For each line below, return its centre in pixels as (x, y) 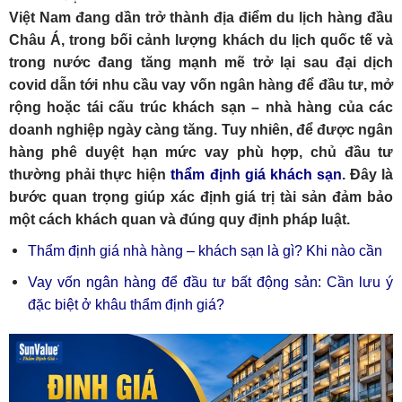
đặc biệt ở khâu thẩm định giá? (126, 304)
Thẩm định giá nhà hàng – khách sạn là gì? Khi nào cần (205, 251)
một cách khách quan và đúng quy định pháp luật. (179, 219)
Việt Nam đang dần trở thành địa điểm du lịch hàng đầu (201, 17)
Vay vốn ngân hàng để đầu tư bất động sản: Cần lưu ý (210, 282)
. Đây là (367, 175)
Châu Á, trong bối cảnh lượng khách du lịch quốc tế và (201, 40)
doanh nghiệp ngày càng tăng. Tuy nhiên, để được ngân (201, 130)
